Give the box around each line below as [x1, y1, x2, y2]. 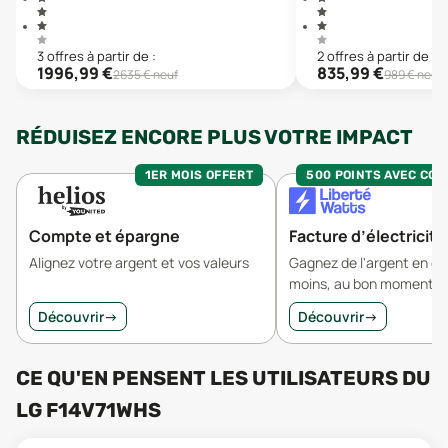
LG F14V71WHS [16, 398, 161, 422]
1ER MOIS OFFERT [144, 168, 253, 182]
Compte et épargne [29, 225, 180, 247]
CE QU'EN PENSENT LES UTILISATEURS [16, 366, 402, 390]
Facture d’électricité [289, 225, 446, 247]
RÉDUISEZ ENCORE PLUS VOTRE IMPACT [16, 125, 413, 149]
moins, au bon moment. [289, 274, 438, 293]
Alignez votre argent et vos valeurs [29, 253, 249, 272]
